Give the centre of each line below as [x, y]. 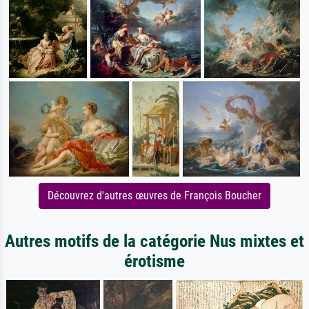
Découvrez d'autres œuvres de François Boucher [154, 195]
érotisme [154, 261]
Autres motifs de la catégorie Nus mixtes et [154, 241]
